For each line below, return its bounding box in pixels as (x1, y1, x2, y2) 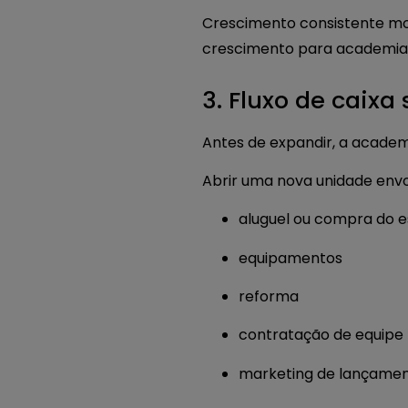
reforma (239, 286, 299, 308)
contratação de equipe (239, 324, 403, 346)
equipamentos (239, 247, 342, 269)
